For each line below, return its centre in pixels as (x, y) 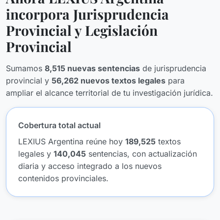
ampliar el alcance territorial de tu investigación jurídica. (110, 93)
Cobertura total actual (59, 125)
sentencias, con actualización (141, 154)
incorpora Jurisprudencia (87, 14)
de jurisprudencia (173, 68)
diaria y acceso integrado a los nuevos (90, 166)
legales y (36, 154)
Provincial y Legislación (82, 30)
